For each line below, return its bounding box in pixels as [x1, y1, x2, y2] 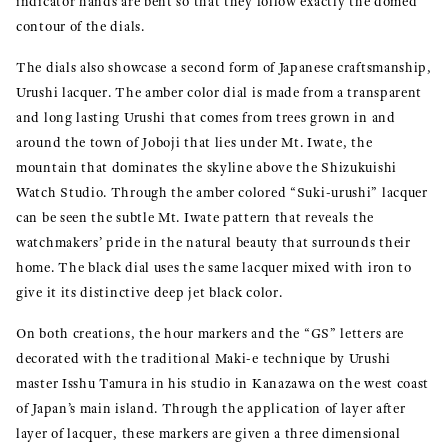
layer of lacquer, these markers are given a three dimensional [16, 424, 401, 442]
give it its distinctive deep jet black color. [16, 283, 283, 301]
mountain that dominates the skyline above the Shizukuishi [16, 158, 397, 176]
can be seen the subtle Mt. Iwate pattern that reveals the [16, 208, 374, 226]
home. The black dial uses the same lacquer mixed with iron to [16, 258, 412, 276]
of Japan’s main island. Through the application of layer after [16, 399, 406, 417]
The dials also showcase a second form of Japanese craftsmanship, [16, 58, 432, 76]
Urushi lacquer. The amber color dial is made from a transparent [16, 83, 423, 101]
